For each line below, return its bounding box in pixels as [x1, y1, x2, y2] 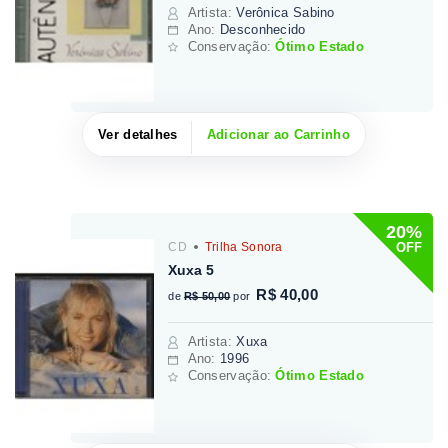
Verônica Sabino [236, 4, 335, 20]
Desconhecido [220, 21, 306, 37]
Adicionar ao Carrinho [206, 127, 350, 143]
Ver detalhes [98, 127, 178, 143]
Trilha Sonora [201, 240, 283, 255]
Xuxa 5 [168, 262, 215, 279]
